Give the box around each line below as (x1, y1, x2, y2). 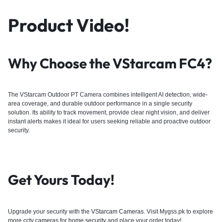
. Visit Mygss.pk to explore (144, 208, 213, 215)
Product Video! (8, 13, 129, 36)
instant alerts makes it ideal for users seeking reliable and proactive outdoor (8, 118, 211, 125)
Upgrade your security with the (8, 208, 91, 215)
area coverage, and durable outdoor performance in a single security (8, 100, 192, 108)
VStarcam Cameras (91, 208, 144, 215)
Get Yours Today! (8, 171, 114, 189)
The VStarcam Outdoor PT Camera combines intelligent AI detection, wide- (8, 91, 208, 99)
